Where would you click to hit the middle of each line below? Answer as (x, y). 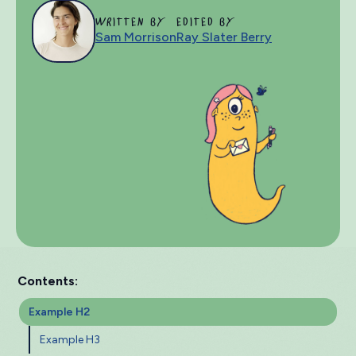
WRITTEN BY (131, 22)
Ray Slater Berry (224, 37)
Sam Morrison (136, 37)
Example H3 (70, 340)
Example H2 (59, 312)
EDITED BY (206, 22)
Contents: (48, 281)
